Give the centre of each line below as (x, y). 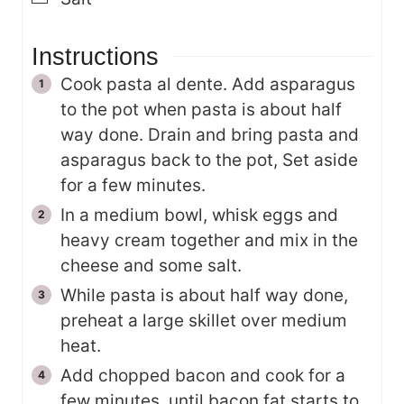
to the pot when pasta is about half (201, 110)
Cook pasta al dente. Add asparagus (208, 85)
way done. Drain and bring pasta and (210, 135)
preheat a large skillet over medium (204, 321)
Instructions (95, 57)
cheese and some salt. (151, 266)
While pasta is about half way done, (204, 296)
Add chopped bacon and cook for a (203, 376)
